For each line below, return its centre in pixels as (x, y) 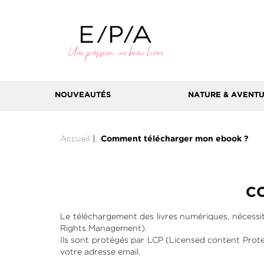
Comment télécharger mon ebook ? (175, 139)
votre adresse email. (100, 252)
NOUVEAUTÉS (83, 95)
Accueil (75, 138)
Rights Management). (103, 228)
